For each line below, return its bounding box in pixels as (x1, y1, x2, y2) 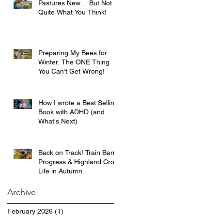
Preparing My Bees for (38, 49, 107, 57)
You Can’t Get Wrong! (38, 67, 105, 76)
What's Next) (38, 117, 77, 125)
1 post (63, 207, 82, 216)
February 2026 (7, 207, 53, 216)
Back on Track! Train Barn (38, 149, 117, 157)
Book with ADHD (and (38, 108, 105, 116)
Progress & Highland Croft (38, 158, 118, 166)
